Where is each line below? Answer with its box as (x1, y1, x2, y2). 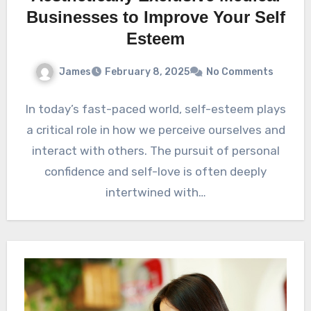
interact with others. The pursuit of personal (31, 144, 280, 158)
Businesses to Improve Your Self (26, 7, 285, 26)
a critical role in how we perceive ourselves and (26, 123, 285, 137)
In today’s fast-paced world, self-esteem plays (25, 102, 286, 117)
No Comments (205, 66, 274, 78)
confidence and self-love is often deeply (44, 165, 267, 179)
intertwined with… (105, 185, 206, 200)
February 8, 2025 (104, 66, 190, 78)
